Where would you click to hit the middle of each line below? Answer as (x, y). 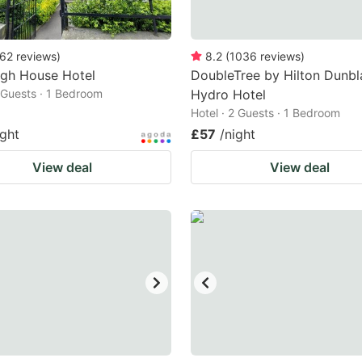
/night (238, 134)
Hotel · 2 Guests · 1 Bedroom (265, 113)
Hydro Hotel (228, 95)
